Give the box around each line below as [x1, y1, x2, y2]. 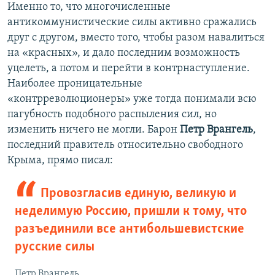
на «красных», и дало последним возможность [7, 47, 240, 59]
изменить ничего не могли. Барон [7, 123, 180, 136]
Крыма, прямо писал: [7, 154, 113, 166]
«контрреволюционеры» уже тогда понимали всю [7, 93, 257, 105]
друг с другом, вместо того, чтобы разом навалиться [7, 31, 265, 44]
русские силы [15, 239, 95, 254]
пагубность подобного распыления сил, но [7, 108, 217, 120]
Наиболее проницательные [7, 77, 142, 90]
